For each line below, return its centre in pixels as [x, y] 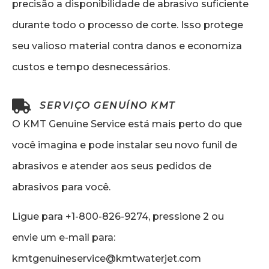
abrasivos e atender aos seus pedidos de [112, 166]
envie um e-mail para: [64, 237]
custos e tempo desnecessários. [91, 67]
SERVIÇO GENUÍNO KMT [108, 106]
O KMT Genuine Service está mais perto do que [127, 124]
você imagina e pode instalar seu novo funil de [125, 145]
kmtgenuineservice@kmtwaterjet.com [107, 258]
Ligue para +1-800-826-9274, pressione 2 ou [118, 216]
